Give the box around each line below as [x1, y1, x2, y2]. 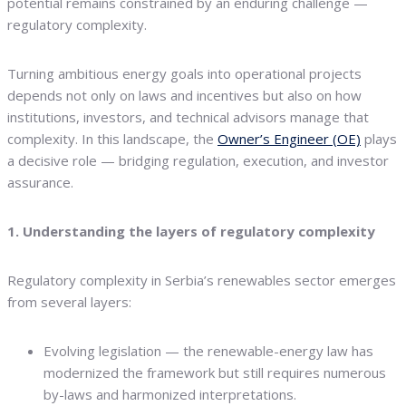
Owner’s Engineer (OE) [217, 130, 361, 149]
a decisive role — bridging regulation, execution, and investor [7, 151, 389, 170]
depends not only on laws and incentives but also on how [7, 86, 362, 105]
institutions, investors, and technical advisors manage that [7, 108, 369, 127]
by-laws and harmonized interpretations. [43, 385, 296, 404]
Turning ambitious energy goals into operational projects [7, 64, 362, 83]
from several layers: [7, 293, 131, 312]
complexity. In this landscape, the [7, 130, 217, 149]
